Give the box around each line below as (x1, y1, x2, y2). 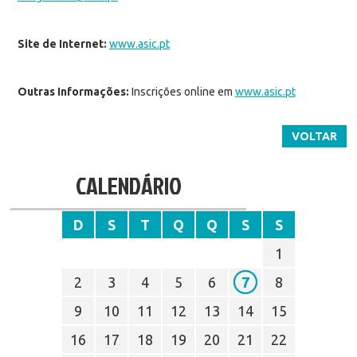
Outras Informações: (17, 84, 129, 98)
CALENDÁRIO (75, 168, 182, 202)
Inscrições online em (128, 84, 235, 98)
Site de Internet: (17, 37, 107, 50)
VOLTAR (291, 129, 337, 143)
